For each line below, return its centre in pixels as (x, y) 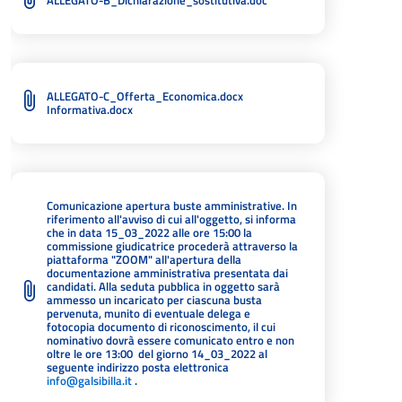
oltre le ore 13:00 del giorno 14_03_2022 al (157, 354)
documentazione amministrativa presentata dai (167, 273)
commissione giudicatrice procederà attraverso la (172, 246)
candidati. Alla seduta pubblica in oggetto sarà (163, 286)
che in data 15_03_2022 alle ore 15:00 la (149, 232)
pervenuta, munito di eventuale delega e (149, 313)
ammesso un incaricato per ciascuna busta (154, 300)
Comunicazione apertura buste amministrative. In (172, 205)
